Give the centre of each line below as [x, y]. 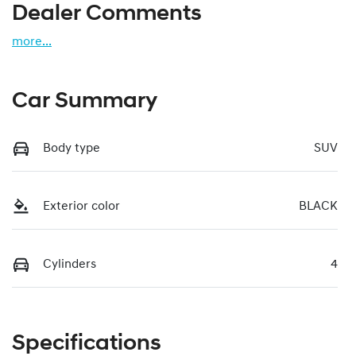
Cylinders [70, 264]
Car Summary [85, 101]
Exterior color [81, 206]
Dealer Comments [107, 14]
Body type [72, 148]
